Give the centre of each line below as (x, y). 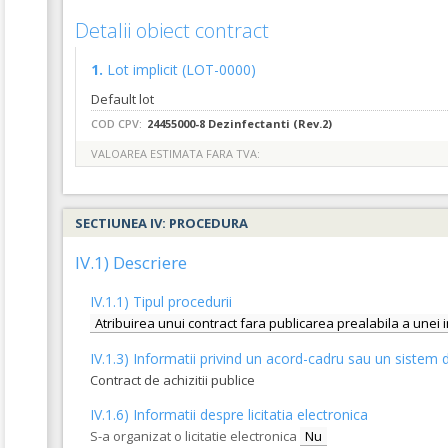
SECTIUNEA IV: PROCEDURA (161, 223)
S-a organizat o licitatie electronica (193, 436)
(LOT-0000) (219, 69)
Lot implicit (144, 69)
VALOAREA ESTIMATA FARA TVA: (175, 153)
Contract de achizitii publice (172, 380)
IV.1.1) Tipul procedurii (161, 301)
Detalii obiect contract (172, 30)
